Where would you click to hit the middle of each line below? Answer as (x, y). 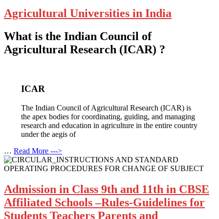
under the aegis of (48, 134)
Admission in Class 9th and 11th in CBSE (107, 189)
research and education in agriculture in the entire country (109, 125)
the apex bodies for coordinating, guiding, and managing (108, 116)
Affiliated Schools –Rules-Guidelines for (104, 202)
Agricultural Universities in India (88, 13)
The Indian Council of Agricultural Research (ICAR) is (106, 108)
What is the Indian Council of (78, 36)
